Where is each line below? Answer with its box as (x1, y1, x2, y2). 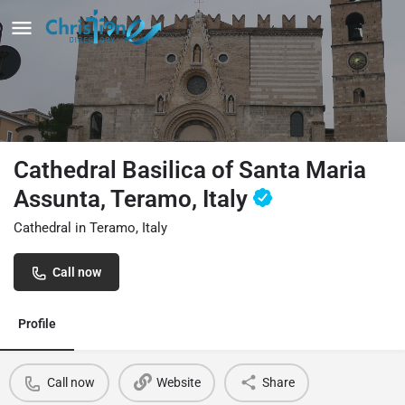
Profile (18, 316, 56, 331)
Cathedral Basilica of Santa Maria (14, 155, 366, 184)
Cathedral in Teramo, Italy (14, 219, 167, 236)
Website (155, 375, 201, 391)
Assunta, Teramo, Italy (14, 184, 253, 212)
